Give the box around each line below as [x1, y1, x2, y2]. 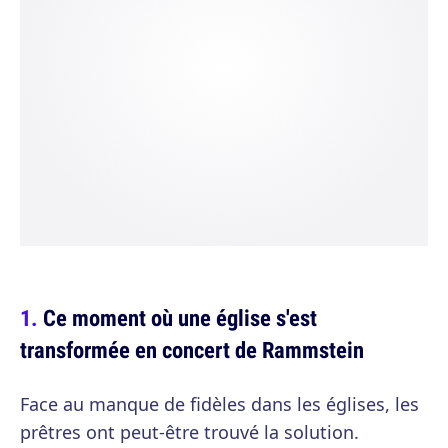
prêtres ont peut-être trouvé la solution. [20, 420, 359, 444]
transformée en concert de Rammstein [20, 334, 364, 365]
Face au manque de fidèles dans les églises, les [20, 392, 419, 416]
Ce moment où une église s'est [43, 302, 317, 333]
